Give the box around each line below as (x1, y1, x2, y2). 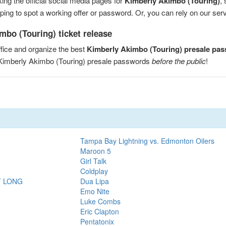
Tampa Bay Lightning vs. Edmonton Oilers (80, 135, 214, 146)
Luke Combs (80, 196, 121, 206)
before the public (152, 55, 206, 66)
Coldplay (80, 165, 108, 176)
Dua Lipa (80, 176, 109, 186)
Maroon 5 (80, 145, 111, 156)
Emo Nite (80, 186, 109, 196)
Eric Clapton (80, 206, 119, 216)
